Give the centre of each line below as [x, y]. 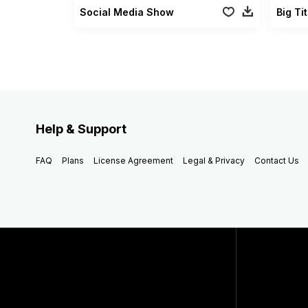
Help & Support [81, 129]
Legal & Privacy [214, 160]
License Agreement [133, 160]
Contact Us [277, 160]
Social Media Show [126, 12]
